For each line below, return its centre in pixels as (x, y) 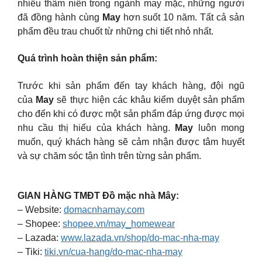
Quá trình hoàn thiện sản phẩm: (87, 58)
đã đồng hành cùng (60, 17)
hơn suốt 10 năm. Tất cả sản (182, 17)
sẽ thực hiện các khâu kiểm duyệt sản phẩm (149, 99)
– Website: (41, 210)
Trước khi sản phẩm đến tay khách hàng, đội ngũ (131, 85)
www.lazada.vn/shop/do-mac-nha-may (140, 238)
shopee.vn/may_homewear (119, 224)
